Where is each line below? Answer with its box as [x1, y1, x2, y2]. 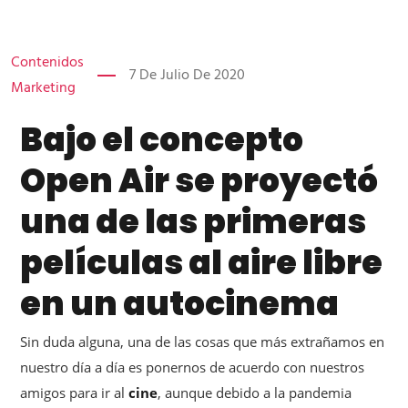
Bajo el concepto [20, 117, 303, 164]
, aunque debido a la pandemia [158, 383, 352, 403]
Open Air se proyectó [20, 158, 378, 205]
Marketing [11, 76, 76, 101]
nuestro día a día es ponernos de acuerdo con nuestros [20, 358, 364, 377]
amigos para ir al [20, 383, 128, 403]
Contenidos [11, 51, 84, 76]
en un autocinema [20, 280, 339, 328]
